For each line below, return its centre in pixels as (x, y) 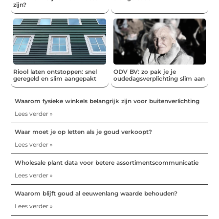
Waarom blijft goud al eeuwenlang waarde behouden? (96, 194)
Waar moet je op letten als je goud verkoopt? (84, 132)
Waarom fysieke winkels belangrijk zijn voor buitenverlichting (107, 101)
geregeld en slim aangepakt (55, 79)
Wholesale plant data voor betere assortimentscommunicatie (107, 163)
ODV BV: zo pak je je (144, 72)
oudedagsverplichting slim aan (159, 79)
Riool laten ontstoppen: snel (55, 72)
